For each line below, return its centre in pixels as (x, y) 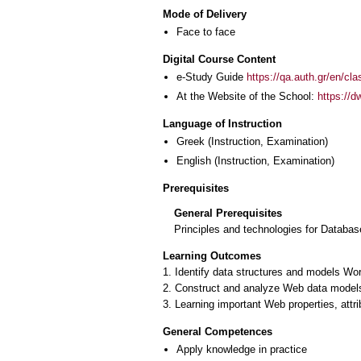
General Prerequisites (228, 213)
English (194, 160)
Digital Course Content (219, 60)
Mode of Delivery (205, 14)
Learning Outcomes (212, 256)
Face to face (206, 31)
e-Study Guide (212, 77)
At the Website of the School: (247, 96)
